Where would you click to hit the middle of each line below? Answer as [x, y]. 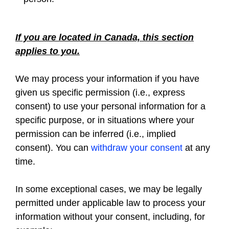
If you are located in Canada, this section [105, 37]
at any [196, 148]
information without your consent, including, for [110, 217]
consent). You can [53, 148]
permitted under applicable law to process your [110, 203]
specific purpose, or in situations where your [105, 120]
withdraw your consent [137, 148]
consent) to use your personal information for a [110, 106]
